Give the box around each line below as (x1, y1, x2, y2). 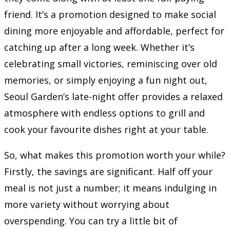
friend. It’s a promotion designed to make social (4, 8, 216, 21)
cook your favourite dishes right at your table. (4, 123, 208, 136)
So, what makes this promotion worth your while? (4, 148, 225, 161)
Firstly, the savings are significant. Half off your (4, 165, 213, 178)
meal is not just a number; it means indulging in (4, 181, 217, 194)
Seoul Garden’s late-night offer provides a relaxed (4, 90, 223, 103)
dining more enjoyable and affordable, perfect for (4, 24, 224, 37)
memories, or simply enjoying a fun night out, (4, 73, 207, 86)
